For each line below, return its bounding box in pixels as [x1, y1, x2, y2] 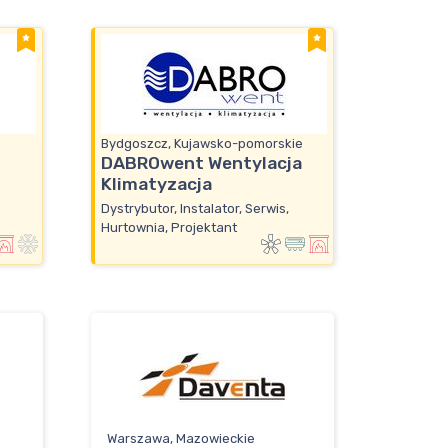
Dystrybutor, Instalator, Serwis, [101, 200, 289, 216]
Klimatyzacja [101, 174, 212, 195]
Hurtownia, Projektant [101, 219, 237, 235]
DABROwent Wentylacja [101, 153, 302, 174]
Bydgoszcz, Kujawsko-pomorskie [101, 136, 303, 152]
